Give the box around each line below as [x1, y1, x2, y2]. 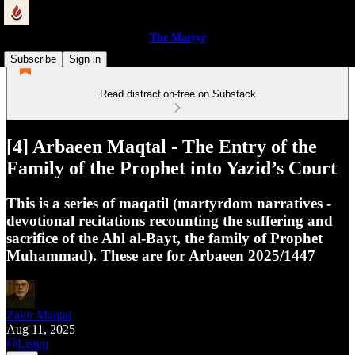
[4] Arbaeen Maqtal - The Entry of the [6, 136, 317, 157]
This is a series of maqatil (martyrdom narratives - [6, 194, 331, 212]
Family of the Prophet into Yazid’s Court [6, 157, 337, 178]
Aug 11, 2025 [6, 322, 75, 336]
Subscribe [10, 53, 56, 65]
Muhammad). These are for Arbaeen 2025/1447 [6, 246, 315, 264]
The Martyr [149, 32, 206, 44]
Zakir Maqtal [6, 307, 71, 322]
